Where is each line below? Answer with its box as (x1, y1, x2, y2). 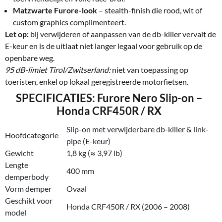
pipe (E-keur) (66, 136, 111, 146)
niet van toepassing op (111, 65, 188, 75)
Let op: (5, 29, 29, 39)
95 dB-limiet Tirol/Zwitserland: (5, 65, 111, 75)
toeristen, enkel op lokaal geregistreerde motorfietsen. (5, 77, 188, 87)
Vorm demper (5, 184, 52, 194)
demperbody (5, 172, 49, 182)
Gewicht (5, 148, 34, 158)
